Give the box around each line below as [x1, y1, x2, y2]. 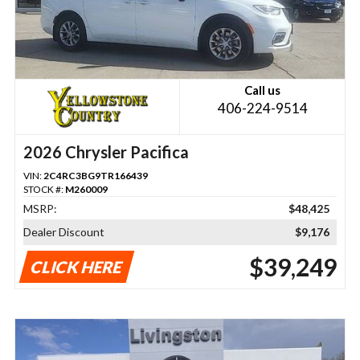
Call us [244, 83, 281, 98]
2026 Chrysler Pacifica [22, 142, 189, 162]
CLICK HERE [28, 257, 125, 277]
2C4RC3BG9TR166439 [43, 170, 148, 182]
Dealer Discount [22, 225, 104, 239]
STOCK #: [22, 183, 65, 196]
